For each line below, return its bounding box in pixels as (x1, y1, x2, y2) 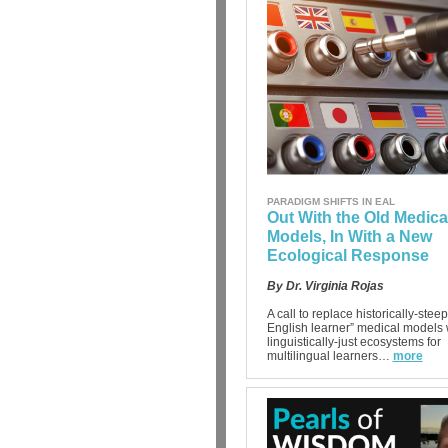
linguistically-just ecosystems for (266, 335, 441, 349)
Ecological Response (266, 247, 429, 264)
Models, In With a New (266, 228, 432, 245)
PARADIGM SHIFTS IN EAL (266, 196, 395, 207)
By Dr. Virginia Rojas (266, 279, 384, 293)
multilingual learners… (266, 349, 390, 363)
